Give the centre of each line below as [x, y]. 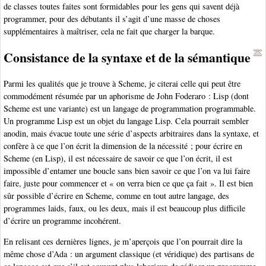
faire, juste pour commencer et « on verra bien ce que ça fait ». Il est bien [128, 183]
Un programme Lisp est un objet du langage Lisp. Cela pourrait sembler [126, 121]
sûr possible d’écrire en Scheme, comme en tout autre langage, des [116, 195]
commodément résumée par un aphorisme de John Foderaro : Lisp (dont [126, 96]
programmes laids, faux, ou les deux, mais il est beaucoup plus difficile [124, 208]
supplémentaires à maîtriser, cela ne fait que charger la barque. [109, 31]
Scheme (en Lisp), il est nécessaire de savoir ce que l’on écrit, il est [118, 158]
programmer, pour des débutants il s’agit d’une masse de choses [112, 19]
